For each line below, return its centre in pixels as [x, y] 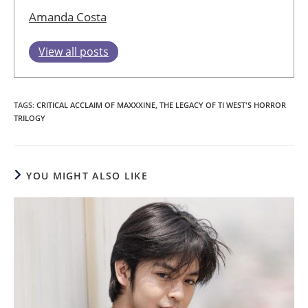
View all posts [74, 51]
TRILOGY [30, 118]
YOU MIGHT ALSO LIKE [87, 175]
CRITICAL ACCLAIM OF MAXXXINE [96, 104]
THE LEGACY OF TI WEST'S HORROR [223, 104]
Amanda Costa [68, 16]
